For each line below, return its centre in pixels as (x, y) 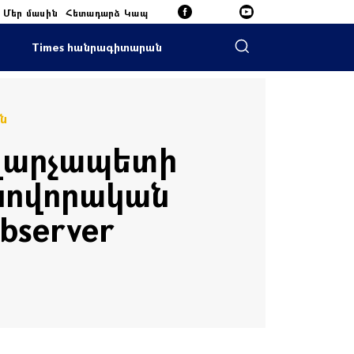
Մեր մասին (30, 12)
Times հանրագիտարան (96, 47)
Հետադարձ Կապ (107, 12)
